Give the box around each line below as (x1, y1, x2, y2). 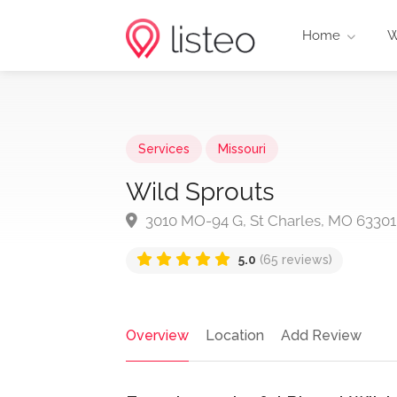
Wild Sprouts (126, 177, 275, 206)
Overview (126, 327, 189, 344)
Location (206, 327, 264, 344)
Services (138, 142, 190, 156)
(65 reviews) (256, 253, 332, 267)
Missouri (218, 142, 266, 156)
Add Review (281, 327, 362, 344)
